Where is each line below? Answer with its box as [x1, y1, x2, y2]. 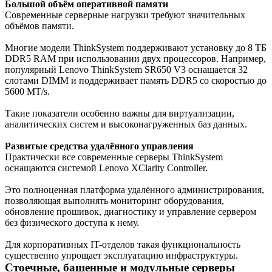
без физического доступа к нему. [5, 217, 139, 228]
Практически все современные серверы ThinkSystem [5, 152, 223, 163]
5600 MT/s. [5, 86, 50, 97]
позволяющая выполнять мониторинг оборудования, [5, 195, 224, 206]
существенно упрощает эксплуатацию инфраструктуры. [5, 250, 238, 261]
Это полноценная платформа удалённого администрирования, [5, 185, 264, 195]
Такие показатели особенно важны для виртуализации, [5, 108, 234, 119]
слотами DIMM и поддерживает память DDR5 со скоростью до [5, 75, 267, 86]
